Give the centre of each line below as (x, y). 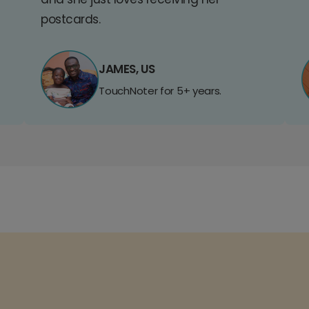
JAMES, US (127, 69)
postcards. (71, 20)
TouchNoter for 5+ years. (160, 91)
